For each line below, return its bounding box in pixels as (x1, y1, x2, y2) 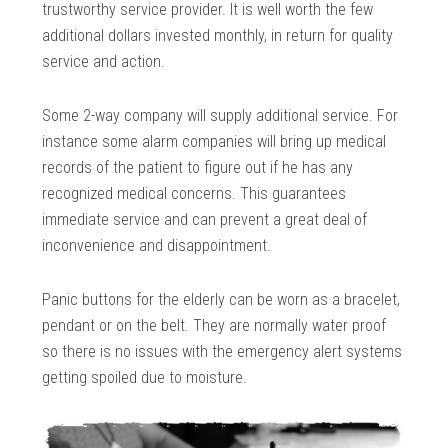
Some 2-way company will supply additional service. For (42, 105, 399, 125)
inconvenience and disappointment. (42, 235, 272, 255)
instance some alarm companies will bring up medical (42, 131, 387, 151)
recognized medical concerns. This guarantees (42, 183, 347, 203)
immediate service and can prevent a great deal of (42, 209, 368, 229)
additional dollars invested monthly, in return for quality (42, 25, 394, 45)
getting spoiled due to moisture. (42, 367, 248, 387)
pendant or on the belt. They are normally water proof (42, 315, 387, 335)
